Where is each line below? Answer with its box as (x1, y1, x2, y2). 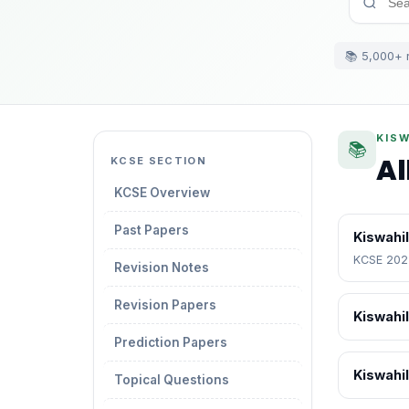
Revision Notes (114, 260, 209, 275)
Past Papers (114, 223, 189, 237)
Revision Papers (114, 298, 216, 312)
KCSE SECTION (110, 154, 206, 167)
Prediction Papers (114, 335, 227, 350)
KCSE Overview (114, 185, 210, 200)
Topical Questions (114, 372, 229, 387)
